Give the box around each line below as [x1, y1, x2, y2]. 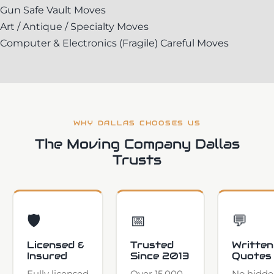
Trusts [113, 150, 161, 168]
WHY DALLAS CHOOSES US [73, 118, 201, 127]
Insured [26, 249, 67, 262]
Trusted [130, 238, 174, 251]
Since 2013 [130, 249, 190, 262]
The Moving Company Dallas [34, 135, 240, 152]
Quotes [231, 249, 272, 262]
